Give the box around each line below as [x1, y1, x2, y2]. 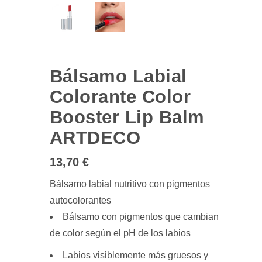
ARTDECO [49, 127, 141, 148]
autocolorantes [49, 195, 111, 206]
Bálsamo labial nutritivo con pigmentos [49, 179, 210, 189]
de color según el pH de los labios [49, 228, 191, 239]
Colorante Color [49, 87, 191, 107]
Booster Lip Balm [49, 107, 205, 127]
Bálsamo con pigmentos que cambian [62, 212, 219, 222]
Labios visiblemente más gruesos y [62, 250, 208, 261]
